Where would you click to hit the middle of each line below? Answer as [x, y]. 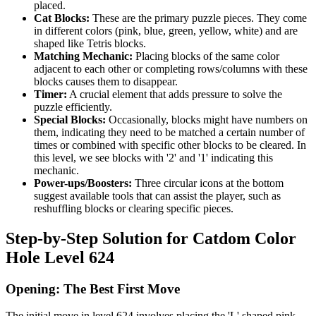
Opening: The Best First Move [93, 288]
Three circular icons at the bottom [208, 183]
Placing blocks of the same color [206, 56]
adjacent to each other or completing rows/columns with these [171, 68]
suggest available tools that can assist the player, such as [157, 195]
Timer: [50, 94]
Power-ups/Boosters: [83, 183]
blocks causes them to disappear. [106, 81]
